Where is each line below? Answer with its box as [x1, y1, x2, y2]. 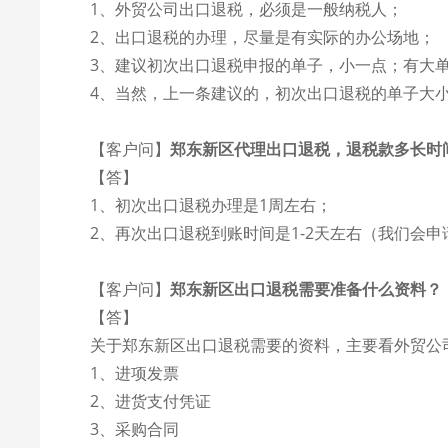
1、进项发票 [90, 362, 180, 384]
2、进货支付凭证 [90, 390, 212, 412]
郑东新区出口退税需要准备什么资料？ [170, 278, 443, 300]
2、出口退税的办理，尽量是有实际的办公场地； [90, 26, 436, 48]
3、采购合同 [90, 418, 180, 440]
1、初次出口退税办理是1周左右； [90, 194, 333, 216]
